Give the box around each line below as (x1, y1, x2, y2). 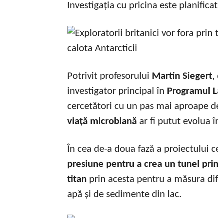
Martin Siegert (152, 71, 212, 81)
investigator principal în (67, 86, 167, 96)
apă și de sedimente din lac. (67, 189, 182, 200)
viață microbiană (67, 116, 137, 127)
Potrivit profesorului (67, 71, 152, 81)
